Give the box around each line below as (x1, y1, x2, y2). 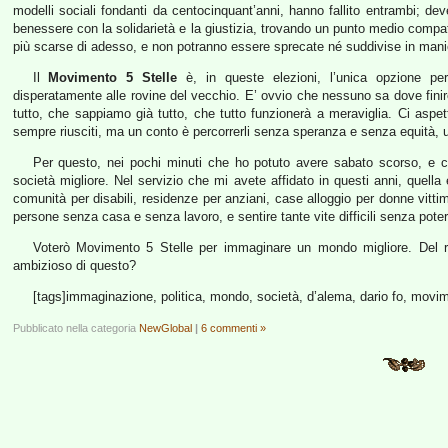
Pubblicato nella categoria (13, 322, 139, 334)
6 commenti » (201, 322, 266, 334)
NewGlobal (139, 322, 192, 334)
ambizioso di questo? (13, 258, 136, 273)
